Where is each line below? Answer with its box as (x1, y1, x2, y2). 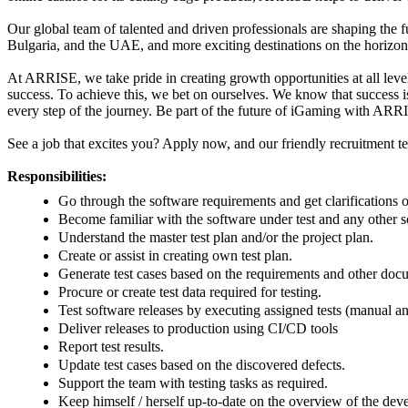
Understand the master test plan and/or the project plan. (58, 229, 381, 245)
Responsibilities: (7, 168, 110, 184)
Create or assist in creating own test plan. (58, 247, 300, 263)
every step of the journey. (7, 102, 156, 118)
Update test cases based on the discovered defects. (58, 356, 352, 372)
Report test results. (58, 338, 171, 354)
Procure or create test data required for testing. (58, 283, 329, 300)
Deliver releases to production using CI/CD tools (58, 320, 345, 336)
